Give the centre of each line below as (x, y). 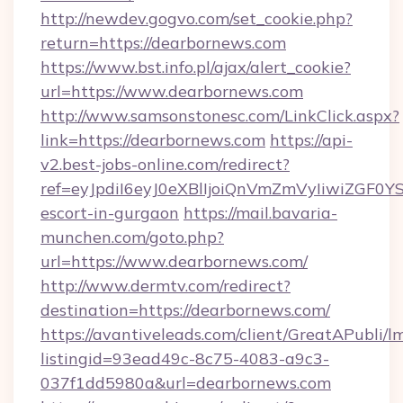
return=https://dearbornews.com (163, 43)
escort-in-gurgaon (110, 213)
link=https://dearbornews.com (153, 140)
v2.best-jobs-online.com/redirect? (165, 164)
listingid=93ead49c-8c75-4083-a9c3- (185, 358)
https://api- (311, 140)
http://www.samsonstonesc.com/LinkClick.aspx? (220, 116)
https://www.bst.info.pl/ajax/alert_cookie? (196, 67)
